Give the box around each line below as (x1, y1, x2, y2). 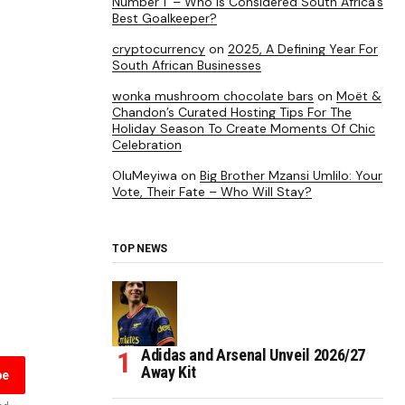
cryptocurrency (112, 40, 205, 57)
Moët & (336, 87, 381, 104)
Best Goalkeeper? (112, 9, 217, 26)
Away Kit (141, 362, 197, 381)
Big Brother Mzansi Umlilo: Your (200, 166, 382, 184)
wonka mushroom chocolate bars (112, 87, 314, 104)
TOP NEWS (112, 241, 168, 255)
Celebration (112, 136, 182, 153)
